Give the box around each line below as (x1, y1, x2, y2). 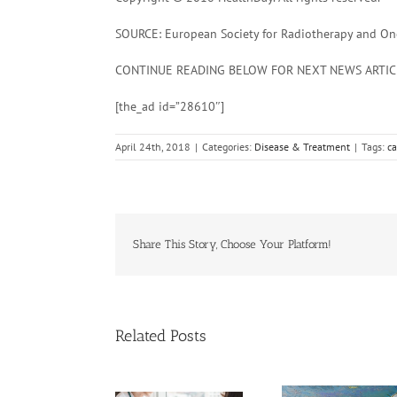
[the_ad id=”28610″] (115, 98, 224, 114)
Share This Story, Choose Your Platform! (133, 237, 331, 251)
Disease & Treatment (254, 140, 350, 153)
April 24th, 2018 (115, 140, 191, 153)
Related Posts (115, 326, 206, 346)
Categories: (202, 140, 254, 153)
